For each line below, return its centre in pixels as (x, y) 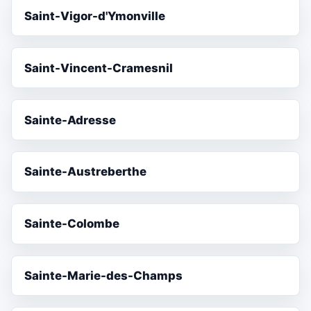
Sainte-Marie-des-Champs (104, 275)
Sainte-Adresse (70, 120)
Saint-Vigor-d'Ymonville (95, 16)
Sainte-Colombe (72, 224)
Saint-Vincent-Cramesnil (99, 68)
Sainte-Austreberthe (86, 172)
